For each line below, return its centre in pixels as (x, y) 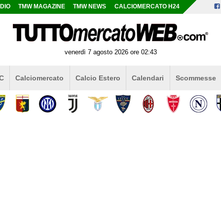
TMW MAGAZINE (42, 6)
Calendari (148, 78)
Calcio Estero (98, 78)
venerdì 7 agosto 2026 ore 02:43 (110, 52)
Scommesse (196, 78)
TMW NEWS (90, 6)
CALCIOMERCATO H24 (147, 6)
